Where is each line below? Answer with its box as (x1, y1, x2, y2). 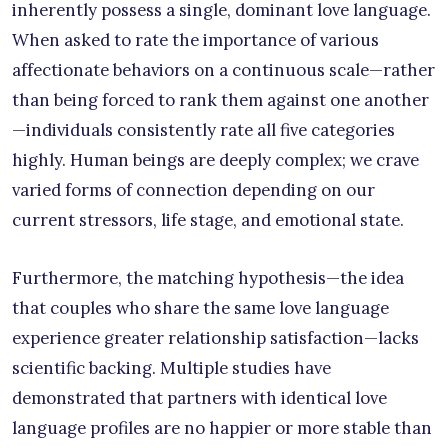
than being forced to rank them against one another (12, 89, 429, 112)
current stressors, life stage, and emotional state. (12, 209, 404, 232)
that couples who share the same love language (12, 297, 389, 320)
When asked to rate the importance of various (12, 29, 379, 52)
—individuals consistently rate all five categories (12, 119, 395, 142)
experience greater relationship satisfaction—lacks (12, 327, 419, 350)
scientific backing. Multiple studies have (12, 357, 331, 380)
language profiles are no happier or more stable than (12, 417, 432, 440)
